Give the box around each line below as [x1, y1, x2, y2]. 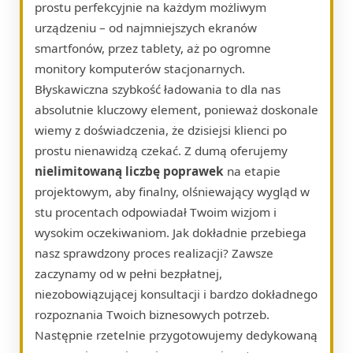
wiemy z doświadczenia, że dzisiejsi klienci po [35, 121, 287, 138]
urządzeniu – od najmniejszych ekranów [35, 19, 257, 35]
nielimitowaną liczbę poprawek [35, 162, 224, 179]
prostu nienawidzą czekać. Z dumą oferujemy [35, 142, 288, 158]
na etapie [224, 162, 281, 179]
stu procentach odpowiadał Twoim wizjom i [35, 203, 277, 220]
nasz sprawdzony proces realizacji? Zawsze [35, 244, 273, 261]
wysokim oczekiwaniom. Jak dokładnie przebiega [35, 224, 307, 240]
